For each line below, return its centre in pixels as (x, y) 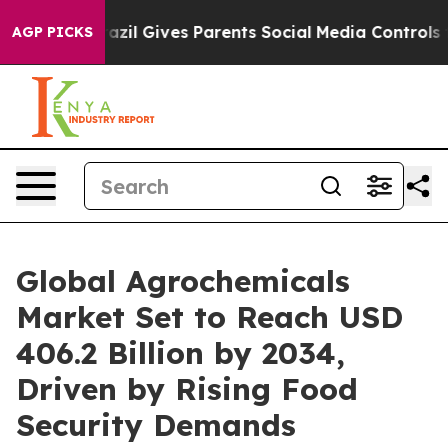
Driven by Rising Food (187, 389)
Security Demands (156, 425)
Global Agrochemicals (183, 281)
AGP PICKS (52, 32)
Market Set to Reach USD (209, 317)
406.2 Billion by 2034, (180, 353)
